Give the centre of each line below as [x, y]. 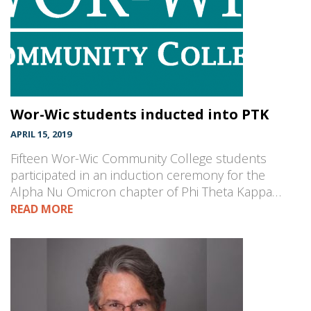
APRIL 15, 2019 [41, 134]
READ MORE [42, 209]
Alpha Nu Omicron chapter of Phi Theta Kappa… [146, 192]
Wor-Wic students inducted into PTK [140, 115]
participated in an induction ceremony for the [138, 175]
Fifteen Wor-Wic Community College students [138, 159]
